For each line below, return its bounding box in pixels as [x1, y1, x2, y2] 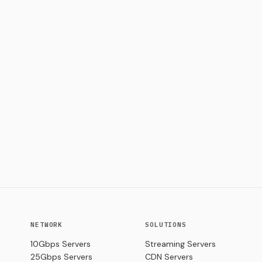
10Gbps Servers [30, 239, 91, 250]
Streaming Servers [145, 239, 216, 250]
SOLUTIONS [145, 220, 187, 229]
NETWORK [30, 220, 63, 229]
